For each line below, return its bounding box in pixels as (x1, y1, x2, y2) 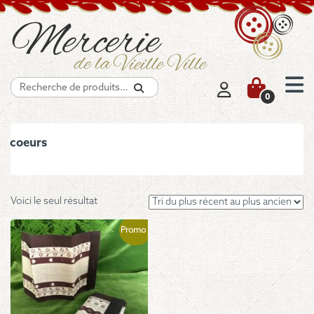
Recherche (150, 76, 197, 89)
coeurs (10, 135, 47, 151)
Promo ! (121, 225, 151, 235)
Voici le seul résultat (11, 196, 97, 208)
